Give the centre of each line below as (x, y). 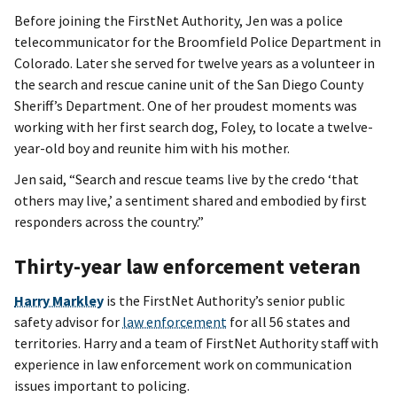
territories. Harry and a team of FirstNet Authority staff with (196, 343)
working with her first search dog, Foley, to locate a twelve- (194, 127)
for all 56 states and (288, 321)
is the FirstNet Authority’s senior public (224, 300)
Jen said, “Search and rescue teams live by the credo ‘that (187, 179)
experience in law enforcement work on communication (183, 364)
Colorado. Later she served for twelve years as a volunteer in (195, 63)
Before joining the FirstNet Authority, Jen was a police (179, 20)
